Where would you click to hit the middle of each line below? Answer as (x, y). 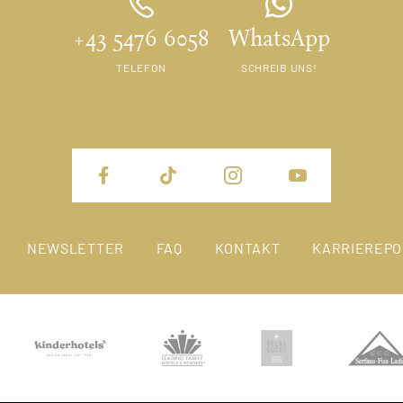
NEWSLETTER (75, 247)
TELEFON (141, 67)
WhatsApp (279, 38)
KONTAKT (247, 247)
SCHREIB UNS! (279, 67)
